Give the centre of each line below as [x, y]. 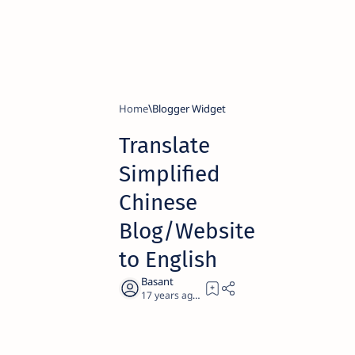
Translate [164, 145]
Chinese [158, 202]
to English [168, 260]
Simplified [170, 174]
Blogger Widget [189, 109]
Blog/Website [187, 231]
